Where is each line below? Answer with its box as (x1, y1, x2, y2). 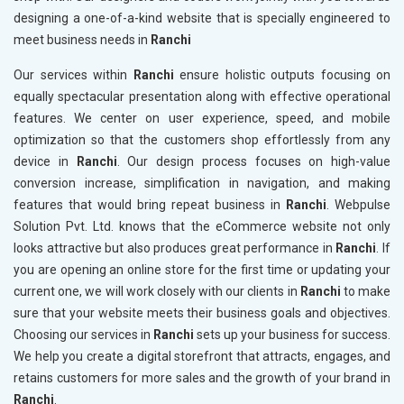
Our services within (14, 68, 133, 83)
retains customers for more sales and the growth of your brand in (14, 371, 390, 386)
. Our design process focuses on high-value (116, 154, 390, 170)
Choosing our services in (14, 327, 153, 343)
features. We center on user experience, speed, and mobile (14, 111, 390, 126)
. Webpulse (326, 197, 390, 213)
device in (14, 154, 77, 170)
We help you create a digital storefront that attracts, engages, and (14, 349, 390, 364)
